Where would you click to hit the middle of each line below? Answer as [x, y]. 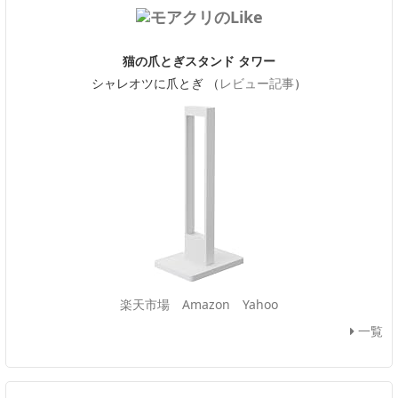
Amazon [206, 304]
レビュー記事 [257, 83]
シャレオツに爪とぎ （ [155, 83]
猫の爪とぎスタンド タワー [199, 60]
